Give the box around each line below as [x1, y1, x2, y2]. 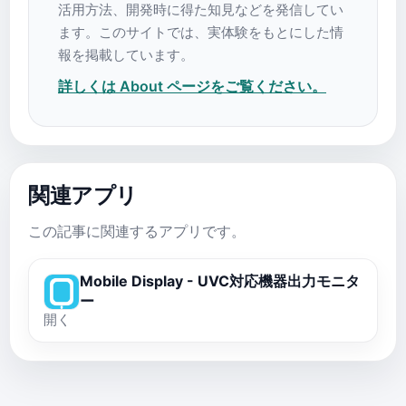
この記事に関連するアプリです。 [28, 222, 246, 241]
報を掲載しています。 [58, 46, 194, 64]
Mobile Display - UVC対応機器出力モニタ [80, 272, 360, 291]
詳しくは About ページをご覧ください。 [58, 77, 326, 96]
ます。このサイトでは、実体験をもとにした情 [58, 24, 343, 42]
